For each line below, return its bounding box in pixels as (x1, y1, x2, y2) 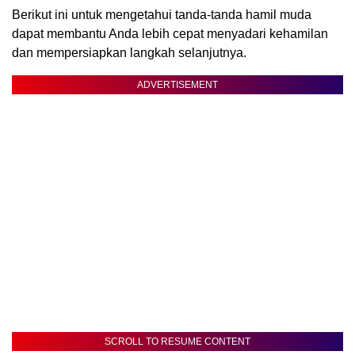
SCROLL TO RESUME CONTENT (105, 336, 250, 348)
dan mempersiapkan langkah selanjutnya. (12, 46, 246, 60)
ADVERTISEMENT (137, 79, 218, 91)
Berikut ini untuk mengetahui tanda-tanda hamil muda (12, 8, 311, 22)
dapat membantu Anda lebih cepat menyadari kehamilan (12, 27, 328, 41)
